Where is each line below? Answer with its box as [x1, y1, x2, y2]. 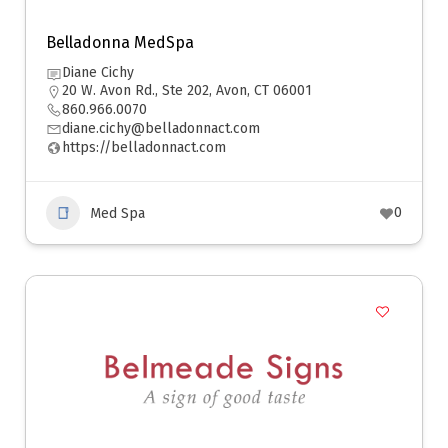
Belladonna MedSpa [46, 33, 194, 52]
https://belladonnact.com [62, 139, 226, 156]
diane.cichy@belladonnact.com [62, 120, 260, 137]
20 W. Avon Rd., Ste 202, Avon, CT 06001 [62, 82, 312, 99]
